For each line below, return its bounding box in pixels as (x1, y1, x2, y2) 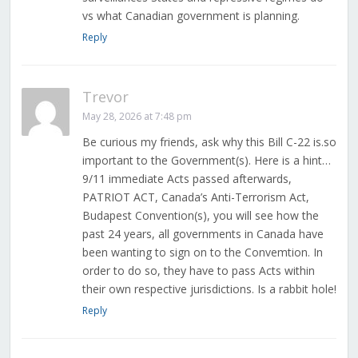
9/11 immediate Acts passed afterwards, (82, 171, 292, 187)
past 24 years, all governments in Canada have (82, 226, 324, 242)
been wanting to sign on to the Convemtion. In (82, 245, 323, 261)
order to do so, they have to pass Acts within (82, 263, 315, 279)
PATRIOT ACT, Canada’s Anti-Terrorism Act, (82, 189, 309, 205)
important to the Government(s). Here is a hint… (82, 153, 331, 169)
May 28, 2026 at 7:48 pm (82, 109, 192, 124)
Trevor (82, 87, 129, 107)
